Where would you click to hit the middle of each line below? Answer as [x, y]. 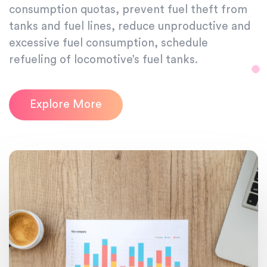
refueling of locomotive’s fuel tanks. [103, 60]
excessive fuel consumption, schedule [108, 43]
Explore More [66, 104]
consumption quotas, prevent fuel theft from [128, 10]
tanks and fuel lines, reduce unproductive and [130, 26]
